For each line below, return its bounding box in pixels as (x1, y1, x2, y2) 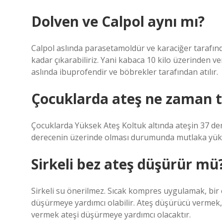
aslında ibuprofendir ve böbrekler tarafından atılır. (31, 66, 218, 77)
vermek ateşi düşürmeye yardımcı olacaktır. (31, 209, 191, 220)
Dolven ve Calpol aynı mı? (31, 12, 205, 31)
